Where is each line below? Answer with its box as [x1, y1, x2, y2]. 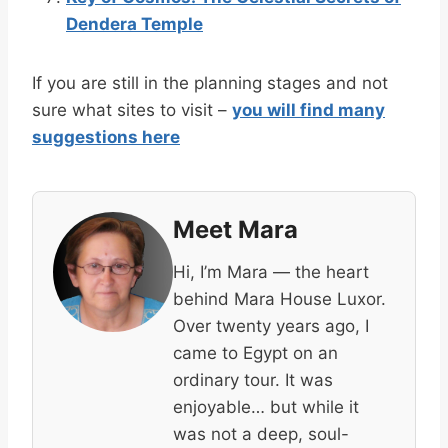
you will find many [232, 99, 385, 120]
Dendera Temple [66, 13, 203, 34]
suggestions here [32, 126, 180, 147]
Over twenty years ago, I [173, 315, 369, 336]
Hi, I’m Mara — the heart [173, 261, 369, 282]
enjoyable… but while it [173, 396, 359, 417]
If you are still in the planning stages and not [32, 72, 388, 93]
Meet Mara [173, 214, 298, 244]
